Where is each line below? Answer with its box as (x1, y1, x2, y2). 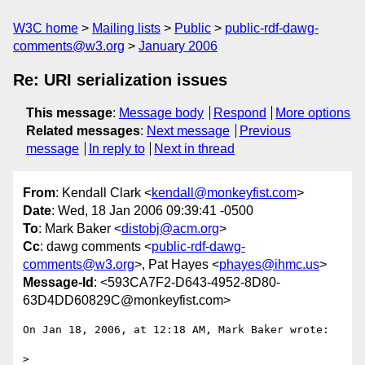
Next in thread (154, 142, 235, 156)
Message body (119, 106, 204, 120)
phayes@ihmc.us (219, 257, 319, 272)
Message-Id (23, 275, 94, 290)
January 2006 (139, 39, 218, 53)
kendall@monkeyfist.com (152, 186, 297, 200)
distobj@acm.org (121, 222, 219, 236)
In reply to (88, 142, 145, 156)
